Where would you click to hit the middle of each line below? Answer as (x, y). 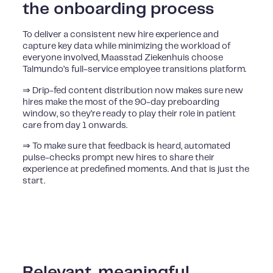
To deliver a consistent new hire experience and (121, 35)
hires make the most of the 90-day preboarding (121, 102)
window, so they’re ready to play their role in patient (129, 114)
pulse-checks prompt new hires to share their (119, 158)
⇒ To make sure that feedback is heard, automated (127, 147)
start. (34, 181)
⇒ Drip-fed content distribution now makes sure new (133, 90)
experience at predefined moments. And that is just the (136, 170)
